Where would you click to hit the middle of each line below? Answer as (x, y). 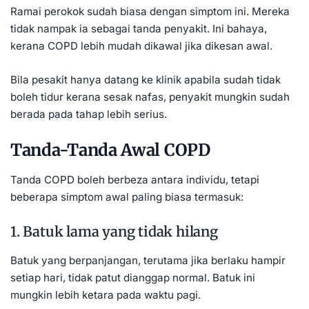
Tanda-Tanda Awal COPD (110, 150)
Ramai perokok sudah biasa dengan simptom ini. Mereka (150, 11)
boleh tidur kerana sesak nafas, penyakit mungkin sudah (150, 97)
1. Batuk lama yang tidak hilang (114, 232)
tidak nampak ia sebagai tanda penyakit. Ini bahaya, (139, 28)
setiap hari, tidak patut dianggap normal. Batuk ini (133, 277)
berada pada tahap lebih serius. (89, 114)
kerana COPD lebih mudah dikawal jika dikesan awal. (141, 46)
